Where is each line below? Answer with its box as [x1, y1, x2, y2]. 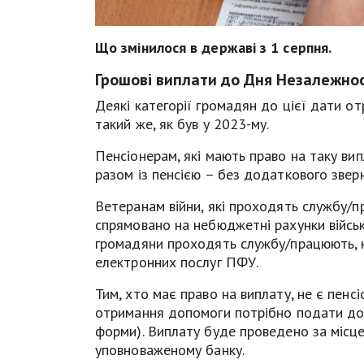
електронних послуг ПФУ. [95, 252, 259, 271]
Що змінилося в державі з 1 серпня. [95, 37, 332, 57]
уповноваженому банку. [95, 340, 245, 359]
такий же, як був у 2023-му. [95, 114, 270, 133]
